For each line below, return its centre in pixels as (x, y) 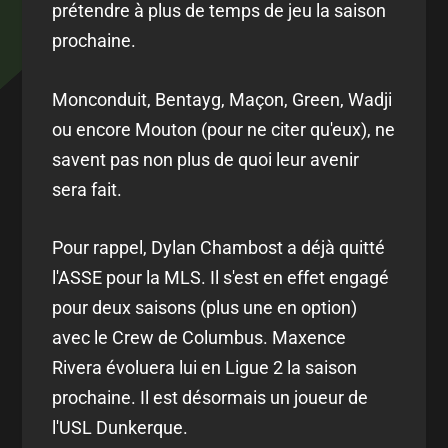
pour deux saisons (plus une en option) (205, 308)
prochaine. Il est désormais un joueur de (210, 398)
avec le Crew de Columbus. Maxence (199, 338)
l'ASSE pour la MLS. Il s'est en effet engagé (221, 278)
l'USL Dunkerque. (120, 428)
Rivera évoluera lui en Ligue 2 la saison (205, 368)
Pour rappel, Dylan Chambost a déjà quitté (219, 248)
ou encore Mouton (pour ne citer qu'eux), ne (224, 129)
